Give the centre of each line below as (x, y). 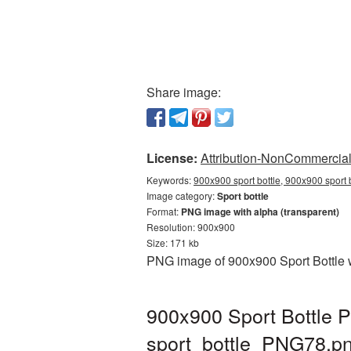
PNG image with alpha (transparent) (260, 212)
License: (172, 158)
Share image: (184, 92)
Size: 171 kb (173, 242)
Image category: (182, 195)
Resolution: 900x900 (191, 227)
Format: (164, 211)
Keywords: (170, 180)
